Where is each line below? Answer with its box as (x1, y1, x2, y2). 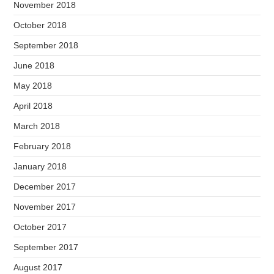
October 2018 (13, 20, 67, 30)
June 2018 (13, 61, 55, 70)
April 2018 (13, 101, 53, 111)
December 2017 (13, 182, 76, 191)
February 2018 (13, 141, 72, 151)
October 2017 (13, 222, 67, 232)
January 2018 (13, 161, 67, 171)
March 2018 (13, 121, 61, 131)
